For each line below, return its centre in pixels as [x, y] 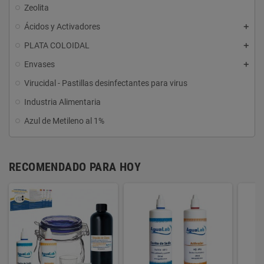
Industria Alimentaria [62, 102]
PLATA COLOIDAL [57, 46]
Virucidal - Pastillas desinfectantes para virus [106, 83]
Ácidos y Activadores [62, 27]
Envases [39, 65]
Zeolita [37, 8]
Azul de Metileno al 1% [64, 121]
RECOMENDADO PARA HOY [75, 167]
